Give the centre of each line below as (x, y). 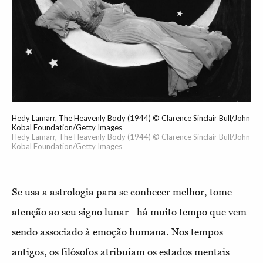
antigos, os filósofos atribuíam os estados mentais (121, 252)
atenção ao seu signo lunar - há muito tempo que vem (129, 212)
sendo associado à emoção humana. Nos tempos (117, 232)
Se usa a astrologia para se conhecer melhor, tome (122, 192)
